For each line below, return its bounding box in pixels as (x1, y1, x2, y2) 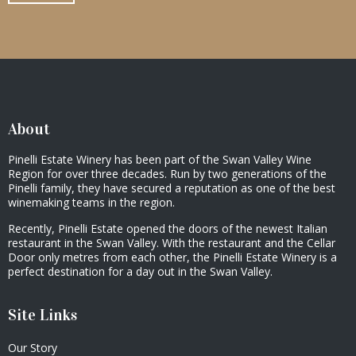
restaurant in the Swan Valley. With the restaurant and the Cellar (8, 234, 335, 250)
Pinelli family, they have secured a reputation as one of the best (8, 180, 335, 195)
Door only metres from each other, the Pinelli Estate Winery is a (8, 249, 337, 265)
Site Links (8, 304, 77, 324)
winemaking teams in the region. (8, 194, 175, 210)
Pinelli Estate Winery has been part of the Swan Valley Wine (8, 151, 311, 167)
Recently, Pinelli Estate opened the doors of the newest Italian (8, 220, 327, 236)
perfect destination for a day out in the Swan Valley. (8, 263, 273, 279)
